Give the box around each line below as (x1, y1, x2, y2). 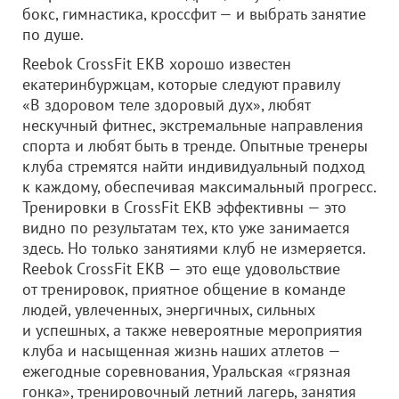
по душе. (22, 24, 84, 45)
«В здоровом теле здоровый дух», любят (22, 94, 310, 115)
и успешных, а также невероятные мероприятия (22, 320, 362, 340)
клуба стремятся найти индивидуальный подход (22, 156, 365, 176)
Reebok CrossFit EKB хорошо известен (22, 53, 291, 74)
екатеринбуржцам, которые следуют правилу (22, 74, 339, 94)
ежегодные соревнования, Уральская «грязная (22, 361, 351, 381)
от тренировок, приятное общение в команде (22, 279, 346, 299)
